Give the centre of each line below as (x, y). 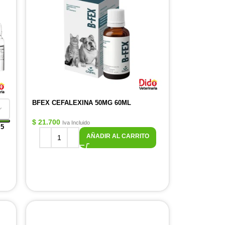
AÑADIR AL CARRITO (118, 136)
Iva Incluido (76, 123)
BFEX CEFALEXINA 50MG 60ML (82, 103)
